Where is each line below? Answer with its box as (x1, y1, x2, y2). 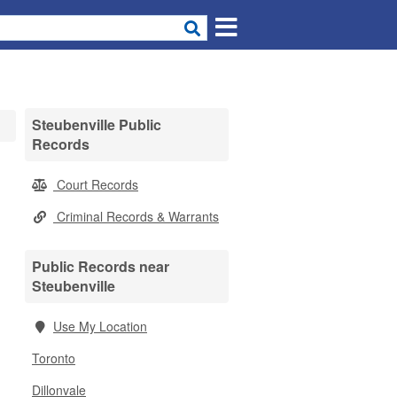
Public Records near (32, 256, 169, 276)
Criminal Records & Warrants (53, 207, 219, 225)
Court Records (53, 175, 138, 193)
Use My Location (53, 317, 147, 335)
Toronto (32, 349, 75, 367)
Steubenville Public (32, 114, 161, 135)
